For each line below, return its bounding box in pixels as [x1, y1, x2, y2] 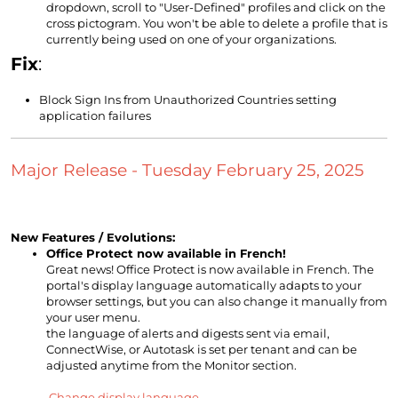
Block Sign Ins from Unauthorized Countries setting [39, 92, 337, 107]
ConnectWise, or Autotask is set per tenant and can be [46, 342, 357, 357]
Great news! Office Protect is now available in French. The [46, 262, 374, 277]
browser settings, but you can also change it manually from [46, 294, 387, 309]
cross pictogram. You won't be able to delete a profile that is [46, 16, 387, 31]
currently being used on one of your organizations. [46, 32, 337, 47]
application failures [39, 108, 151, 123]
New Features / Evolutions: [11, 230, 175, 245]
